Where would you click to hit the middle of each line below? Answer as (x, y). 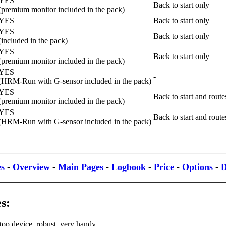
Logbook (128, 167)
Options (197, 167)
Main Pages (80, 167)
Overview (31, 167)
